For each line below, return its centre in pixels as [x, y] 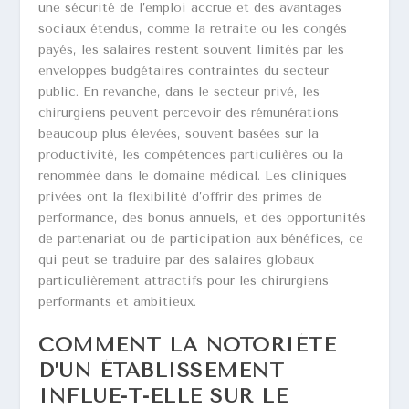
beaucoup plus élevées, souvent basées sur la [179, 133]
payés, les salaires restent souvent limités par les [192, 49]
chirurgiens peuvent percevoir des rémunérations [189, 112]
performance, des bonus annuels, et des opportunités [203, 217]
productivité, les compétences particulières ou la [191, 154]
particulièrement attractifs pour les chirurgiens [184, 280]
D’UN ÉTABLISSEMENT [162, 371]
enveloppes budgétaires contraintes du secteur [184, 70]
